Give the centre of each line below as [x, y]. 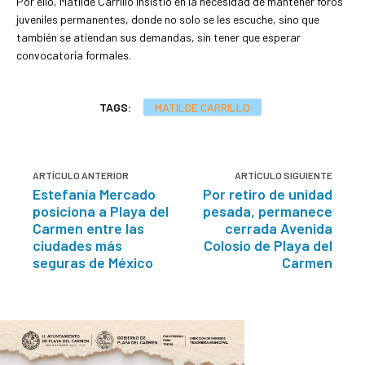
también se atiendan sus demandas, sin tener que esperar [158, 37]
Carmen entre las [88, 228]
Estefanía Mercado [94, 193]
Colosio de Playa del [268, 245]
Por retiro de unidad [267, 193]
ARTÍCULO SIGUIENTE [283, 175]
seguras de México [93, 262]
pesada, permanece [267, 211]
